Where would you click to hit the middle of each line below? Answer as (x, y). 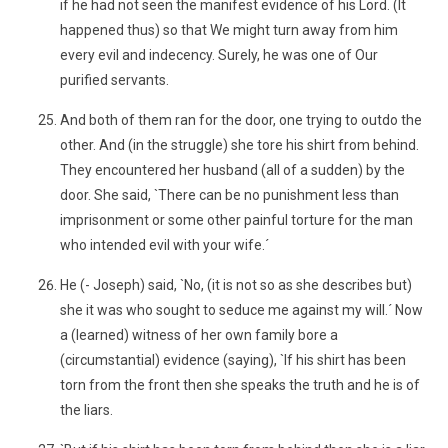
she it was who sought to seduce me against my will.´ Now (241, 310)
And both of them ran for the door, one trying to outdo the (241, 120)
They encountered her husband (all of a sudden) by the (232, 170)
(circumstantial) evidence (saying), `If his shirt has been (233, 360)
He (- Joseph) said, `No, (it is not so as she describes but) (236, 285)
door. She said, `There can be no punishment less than (229, 195)
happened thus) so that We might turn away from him (229, 30)
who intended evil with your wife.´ (164, 245)
